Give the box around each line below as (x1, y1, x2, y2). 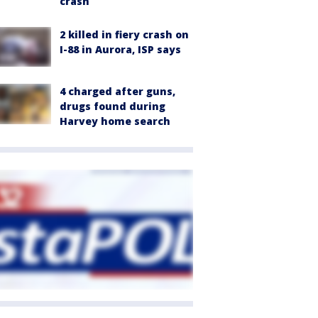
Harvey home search (60, 114, 170, 128)
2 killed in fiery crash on (60, 28, 189, 41)
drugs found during (60, 99, 165, 114)
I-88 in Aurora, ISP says (60, 43, 181, 56)
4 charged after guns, (60, 84, 175, 99)
